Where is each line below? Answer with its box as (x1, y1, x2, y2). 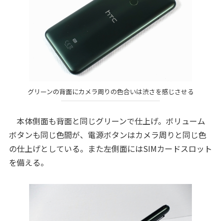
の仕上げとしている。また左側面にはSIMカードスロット (8, 142, 212, 154)
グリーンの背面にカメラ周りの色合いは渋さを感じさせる (27, 87, 194, 97)
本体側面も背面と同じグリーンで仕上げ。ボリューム (8, 114, 205, 127)
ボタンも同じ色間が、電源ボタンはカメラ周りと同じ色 (8, 128, 206, 141)
